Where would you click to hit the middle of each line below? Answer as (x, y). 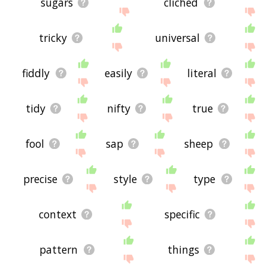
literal (202, 73)
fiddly (36, 73)
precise (40, 179)
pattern (59, 250)
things (183, 250)
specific (182, 214)
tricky (53, 37)
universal (178, 37)
